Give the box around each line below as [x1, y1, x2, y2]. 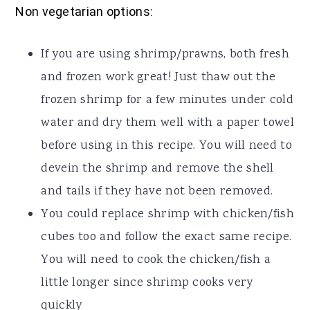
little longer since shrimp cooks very [41, 274, 253, 293]
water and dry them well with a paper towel [41, 114, 294, 133]
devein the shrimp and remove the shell [41, 160, 274, 179]
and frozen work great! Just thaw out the [41, 69, 276, 87]
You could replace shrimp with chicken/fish [41, 206, 294, 224]
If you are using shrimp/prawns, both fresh [41, 46, 289, 64]
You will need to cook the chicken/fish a [41, 251, 271, 270]
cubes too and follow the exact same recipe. [41, 228, 292, 247]
